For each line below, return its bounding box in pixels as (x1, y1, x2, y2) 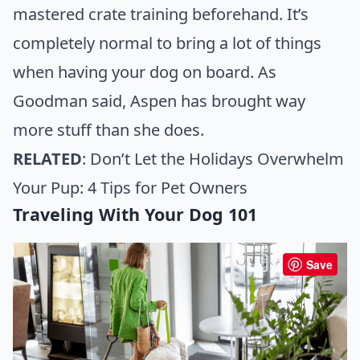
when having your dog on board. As (13, 60, 276, 83)
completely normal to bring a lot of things (13, 31, 321, 54)
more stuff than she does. (13, 118, 208, 141)
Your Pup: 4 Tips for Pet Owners (13, 176, 247, 198)
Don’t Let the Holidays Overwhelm (90, 147, 344, 170)
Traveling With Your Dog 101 (13, 202, 257, 226)
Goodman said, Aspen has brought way (13, 89, 305, 112)
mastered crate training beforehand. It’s (13, 2, 309, 25)
